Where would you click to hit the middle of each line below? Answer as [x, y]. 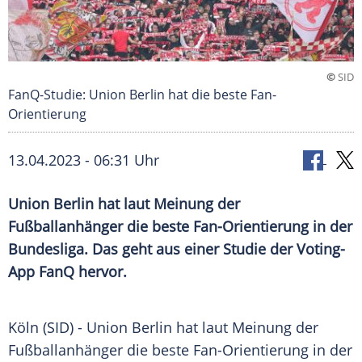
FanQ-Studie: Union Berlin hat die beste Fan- [142, 95]
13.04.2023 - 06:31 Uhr [84, 160]
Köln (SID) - [47, 328]
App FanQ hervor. [67, 272]
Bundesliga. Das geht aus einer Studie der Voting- [177, 249]
